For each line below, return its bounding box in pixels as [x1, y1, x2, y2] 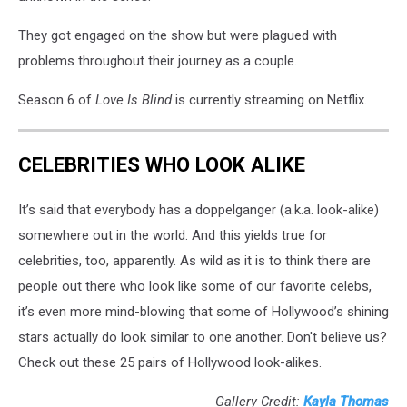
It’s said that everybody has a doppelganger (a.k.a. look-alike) [18, 202, 379, 218]
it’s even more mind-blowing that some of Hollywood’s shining [18, 303, 389, 320]
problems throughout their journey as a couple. [18, 52, 297, 69]
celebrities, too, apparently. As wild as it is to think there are [18, 253, 371, 269]
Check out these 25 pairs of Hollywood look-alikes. [18, 354, 322, 371]
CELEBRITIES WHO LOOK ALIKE [18, 153, 305, 177]
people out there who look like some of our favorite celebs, [18, 278, 372, 294]
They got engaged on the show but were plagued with [18, 26, 337, 44]
